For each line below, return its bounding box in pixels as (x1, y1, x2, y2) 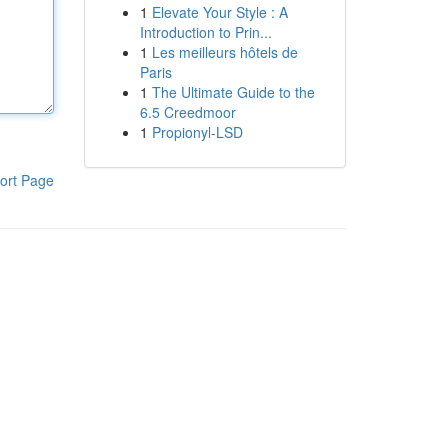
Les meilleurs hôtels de (151, 42, 298, 62)
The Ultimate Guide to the (151, 82, 315, 102)
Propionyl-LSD (151, 122, 243, 142)
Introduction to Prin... (139, 22, 272, 42)
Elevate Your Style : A (151, 2, 288, 22)
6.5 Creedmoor (139, 102, 236, 122)
